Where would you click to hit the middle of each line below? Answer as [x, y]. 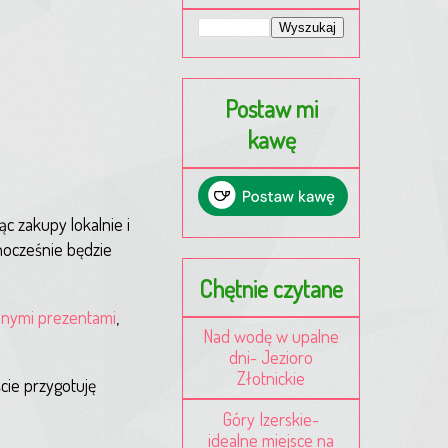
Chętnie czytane [271, 288]
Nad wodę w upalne [271, 335]
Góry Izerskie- [271, 418]
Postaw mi [271, 108]
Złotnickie [271, 377]
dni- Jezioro [271, 356]
